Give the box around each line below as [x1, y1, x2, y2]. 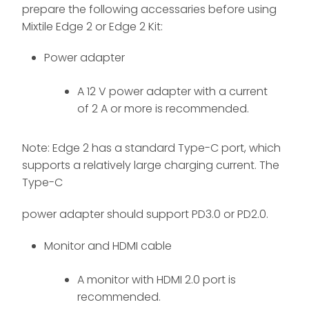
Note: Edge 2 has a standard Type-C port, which [22, 140, 281, 157]
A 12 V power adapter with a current [77, 83, 268, 100]
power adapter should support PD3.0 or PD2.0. [22, 206, 268, 223]
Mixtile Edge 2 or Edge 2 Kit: [22, 18, 163, 34]
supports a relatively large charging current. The [22, 157, 279, 174]
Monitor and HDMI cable [44, 238, 172, 255]
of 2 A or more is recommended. [77, 101, 249, 117]
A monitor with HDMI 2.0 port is [77, 272, 236, 288]
